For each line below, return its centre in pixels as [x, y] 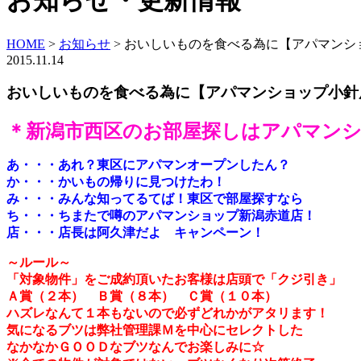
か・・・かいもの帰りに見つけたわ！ [116, 182]
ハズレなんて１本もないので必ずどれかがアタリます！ [168, 313]
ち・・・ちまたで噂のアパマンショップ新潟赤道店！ [161, 216]
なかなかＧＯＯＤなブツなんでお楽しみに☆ [135, 347]
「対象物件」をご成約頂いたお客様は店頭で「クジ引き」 [174, 280]
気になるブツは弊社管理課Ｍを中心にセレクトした [155, 330]
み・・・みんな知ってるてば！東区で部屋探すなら [155, 199]
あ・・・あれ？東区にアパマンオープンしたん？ [148, 165]
